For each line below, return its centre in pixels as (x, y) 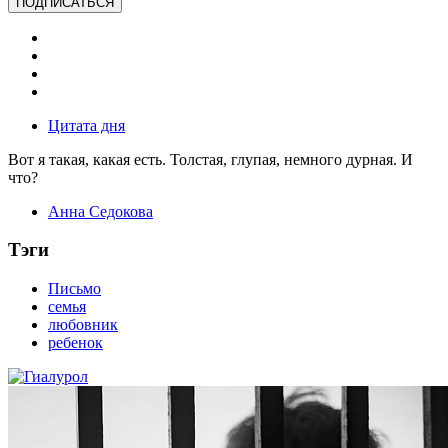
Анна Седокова (100, 211)
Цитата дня (86, 125)
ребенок (75, 342)
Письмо (74, 288)
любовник (83, 324)
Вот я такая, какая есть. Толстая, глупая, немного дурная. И (210, 159)
